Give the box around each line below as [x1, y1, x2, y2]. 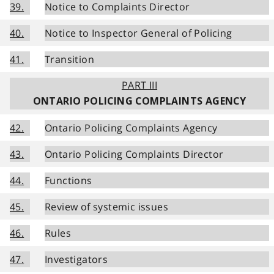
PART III [121, 78, 158, 92]
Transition [45, 52, 94, 66]
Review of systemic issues [45, 199, 168, 213]
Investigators [45, 252, 108, 266]
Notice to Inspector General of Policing [45, 26, 232, 40]
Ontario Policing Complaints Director [45, 147, 224, 161]
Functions [45, 173, 92, 187]
